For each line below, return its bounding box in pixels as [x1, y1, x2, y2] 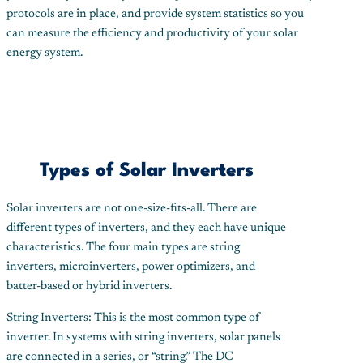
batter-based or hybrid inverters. [6, 280, 172, 293]
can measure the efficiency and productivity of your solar [6, 27, 298, 40]
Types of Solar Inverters [39, 161, 254, 181]
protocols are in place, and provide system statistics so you [6, 7, 304, 20]
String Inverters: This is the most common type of [6, 312, 260, 325]
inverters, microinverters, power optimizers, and [6, 261, 255, 274]
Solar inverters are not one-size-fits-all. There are [6, 203, 257, 216]
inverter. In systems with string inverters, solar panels [6, 331, 280, 344]
